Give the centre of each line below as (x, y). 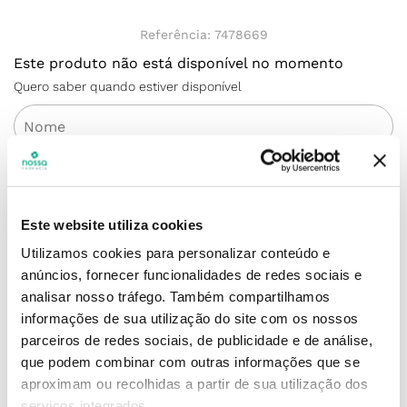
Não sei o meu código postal (99, 399)
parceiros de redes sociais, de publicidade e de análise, (197, 340)
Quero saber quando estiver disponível (128, 86)
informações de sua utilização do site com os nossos (190, 318)
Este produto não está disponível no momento (179, 63)
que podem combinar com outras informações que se (190, 362)
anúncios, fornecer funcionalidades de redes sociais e (192, 274)
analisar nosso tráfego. (95, 296)
